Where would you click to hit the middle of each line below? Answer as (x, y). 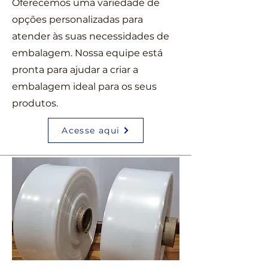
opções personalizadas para (77, 19)
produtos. (35, 103)
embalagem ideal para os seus (84, 86)
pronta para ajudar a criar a (75, 70)
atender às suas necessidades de (91, 36)
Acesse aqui (91, 130)
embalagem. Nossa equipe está (87, 53)
